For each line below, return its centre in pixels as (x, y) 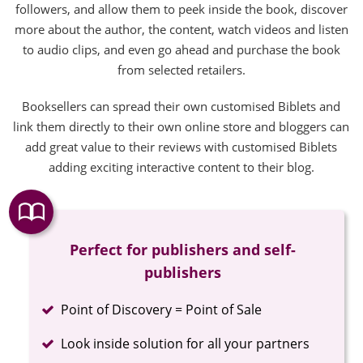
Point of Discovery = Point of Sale (162, 309)
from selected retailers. (181, 69)
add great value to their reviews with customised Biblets (181, 146)
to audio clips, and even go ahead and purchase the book (181, 49)
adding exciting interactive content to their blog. (181, 167)
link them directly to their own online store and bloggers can (181, 126)
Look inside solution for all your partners (186, 343)
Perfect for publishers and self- (183, 249)
